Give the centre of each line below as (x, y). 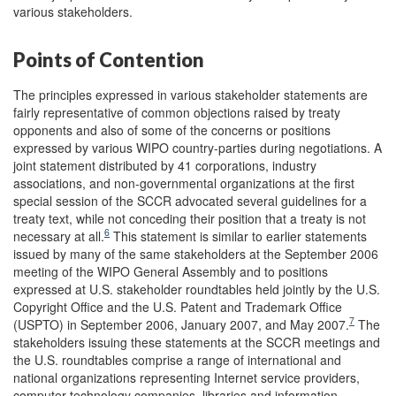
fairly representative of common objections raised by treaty (177, 112)
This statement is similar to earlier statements (238, 236)
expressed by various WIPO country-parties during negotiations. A (198, 147)
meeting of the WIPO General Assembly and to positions (171, 271)
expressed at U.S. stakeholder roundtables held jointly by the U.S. (197, 289)
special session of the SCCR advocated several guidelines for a (190, 200)
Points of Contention (109, 60)
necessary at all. (59, 236)
